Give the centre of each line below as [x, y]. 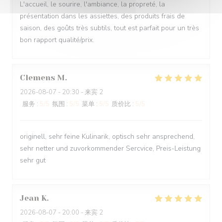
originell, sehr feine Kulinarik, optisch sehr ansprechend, [107, 137]
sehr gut [33, 160]
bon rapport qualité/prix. [57, 40]
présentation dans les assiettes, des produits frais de [102, 16]
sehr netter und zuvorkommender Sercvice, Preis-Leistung [110, 148]
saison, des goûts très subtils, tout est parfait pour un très [110, 28]
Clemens [37, 78]
